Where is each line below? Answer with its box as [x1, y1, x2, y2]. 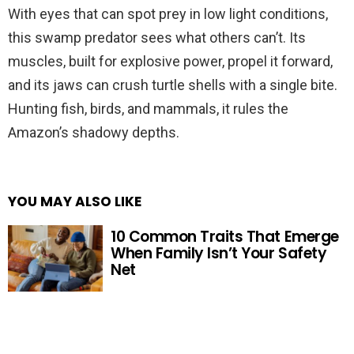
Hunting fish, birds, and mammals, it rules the [8, 100, 288, 117]
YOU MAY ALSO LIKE [8, 191, 141, 211]
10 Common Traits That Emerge [111, 226, 339, 248]
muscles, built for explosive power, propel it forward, [8, 52, 333, 70]
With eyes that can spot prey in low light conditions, [8, 5, 328, 22]
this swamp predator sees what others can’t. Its [8, 28, 306, 46]
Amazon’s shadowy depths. [8, 123, 179, 141]
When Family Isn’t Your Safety [111, 243, 327, 265]
